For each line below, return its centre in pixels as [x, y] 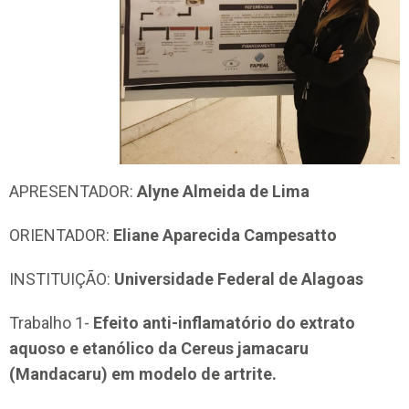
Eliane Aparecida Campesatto [225, 235]
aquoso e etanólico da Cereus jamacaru [159, 348]
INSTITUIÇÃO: [62, 278]
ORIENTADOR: [61, 235]
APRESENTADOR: [73, 191]
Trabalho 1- [51, 322]
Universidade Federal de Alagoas [239, 278]
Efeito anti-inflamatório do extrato [224, 322]
